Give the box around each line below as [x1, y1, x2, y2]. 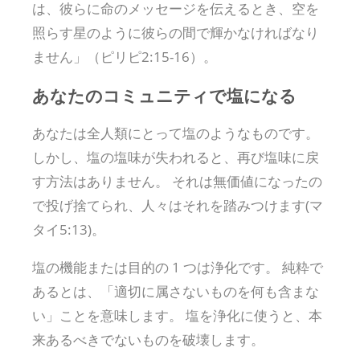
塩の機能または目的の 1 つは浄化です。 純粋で [32, 258, 323, 277]
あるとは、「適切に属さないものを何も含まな [32, 282, 319, 301]
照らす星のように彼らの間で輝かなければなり [32, 23, 319, 43]
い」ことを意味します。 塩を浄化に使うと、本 [32, 306, 322, 325]
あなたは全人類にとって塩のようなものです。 [32, 124, 319, 143]
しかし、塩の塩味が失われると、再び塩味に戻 [32, 148, 319, 167]
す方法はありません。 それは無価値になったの [32, 172, 322, 191]
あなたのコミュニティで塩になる [32, 84, 297, 108]
